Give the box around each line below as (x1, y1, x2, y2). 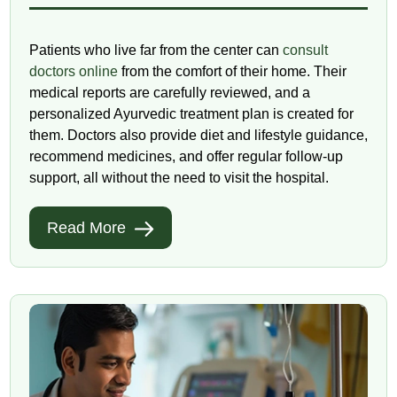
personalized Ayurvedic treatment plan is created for (28, 106, 354, 122)
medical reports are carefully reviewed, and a (28, 85, 310, 101)
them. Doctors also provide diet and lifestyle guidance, (28, 128, 368, 144)
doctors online (28, 64, 118, 80)
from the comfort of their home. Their (117, 64, 346, 80)
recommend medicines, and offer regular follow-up (28, 149, 343, 165)
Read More (46, 219, 130, 237)
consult (282, 43, 328, 58)
